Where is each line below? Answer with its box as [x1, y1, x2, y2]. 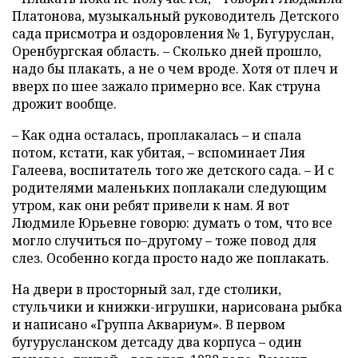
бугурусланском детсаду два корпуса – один [12, 332, 302, 351]
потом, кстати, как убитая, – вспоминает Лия [12, 143, 305, 161]
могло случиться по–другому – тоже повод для [12, 231, 316, 249]
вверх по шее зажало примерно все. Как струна [12, 77, 320, 95]
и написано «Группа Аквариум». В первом [12, 315, 285, 333]
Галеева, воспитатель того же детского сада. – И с [12, 161, 334, 179]
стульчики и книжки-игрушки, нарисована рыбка [12, 297, 342, 316]
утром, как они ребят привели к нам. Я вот [12, 196, 289, 214]
